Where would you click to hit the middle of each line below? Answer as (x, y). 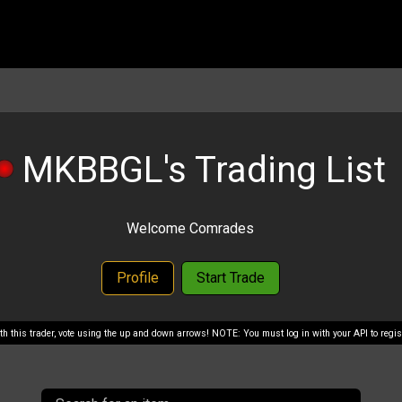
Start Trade (230, 277)
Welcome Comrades (190, 228)
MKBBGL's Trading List (199, 170)
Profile (137, 277)
